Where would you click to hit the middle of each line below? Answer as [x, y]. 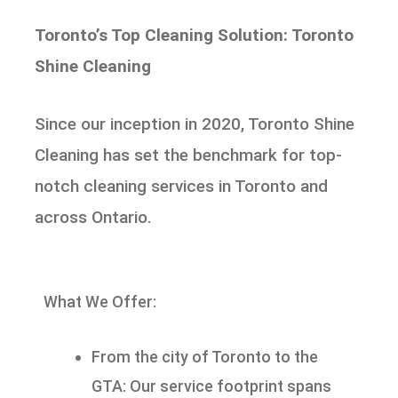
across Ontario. [94, 218]
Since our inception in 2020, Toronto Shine [195, 124]
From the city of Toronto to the [205, 356]
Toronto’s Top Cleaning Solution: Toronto [195, 35]
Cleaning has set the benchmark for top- [189, 155]
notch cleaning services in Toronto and [182, 187]
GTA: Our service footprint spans [212, 386]
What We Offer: [100, 301]
